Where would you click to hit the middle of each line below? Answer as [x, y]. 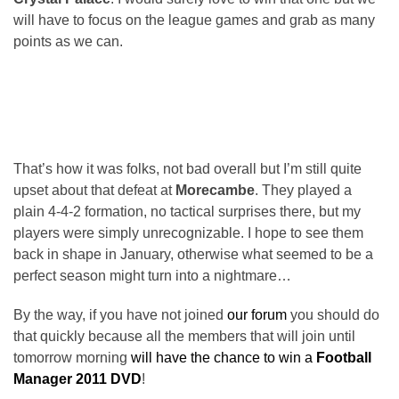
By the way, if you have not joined [120, 314]
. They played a [303, 190]
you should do [333, 314]
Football [344, 357]
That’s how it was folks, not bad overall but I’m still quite [187, 168]
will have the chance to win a [224, 357]
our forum [257, 314]
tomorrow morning [72, 357]
